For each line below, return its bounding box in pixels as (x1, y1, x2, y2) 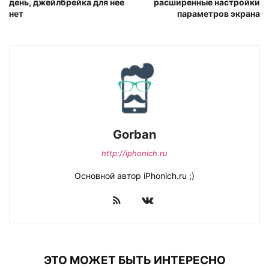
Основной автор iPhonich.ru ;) (74, 170, 195, 181)
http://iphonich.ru (101, 148, 168, 158)
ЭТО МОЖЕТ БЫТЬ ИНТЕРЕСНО (43, 253, 226, 267)
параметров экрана (177, 8, 260, 19)
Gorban (113, 127, 156, 142)
